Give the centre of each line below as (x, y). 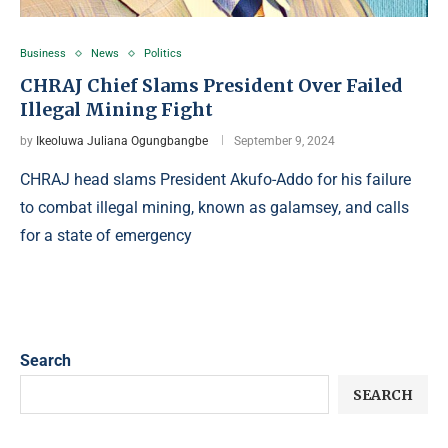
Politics (163, 53)
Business (43, 53)
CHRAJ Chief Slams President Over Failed (211, 85)
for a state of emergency (106, 235)
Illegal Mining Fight (116, 109)
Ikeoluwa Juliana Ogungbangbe (122, 141)
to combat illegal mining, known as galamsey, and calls (214, 207)
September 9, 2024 (284, 141)
